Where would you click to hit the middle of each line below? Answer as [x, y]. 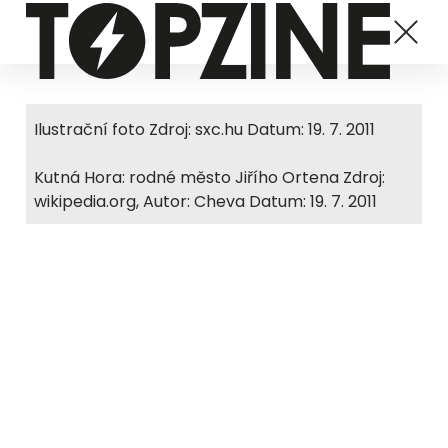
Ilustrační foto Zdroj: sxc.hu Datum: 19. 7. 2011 [204, 129]
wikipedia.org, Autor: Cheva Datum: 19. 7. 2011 [205, 201]
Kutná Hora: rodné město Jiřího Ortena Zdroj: [209, 177]
